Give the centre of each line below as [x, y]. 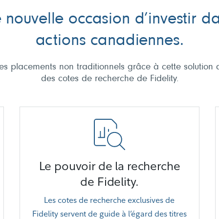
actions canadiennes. [109, 41]
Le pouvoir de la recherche [109, 166]
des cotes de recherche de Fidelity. [109, 79]
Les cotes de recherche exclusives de [109, 200]
